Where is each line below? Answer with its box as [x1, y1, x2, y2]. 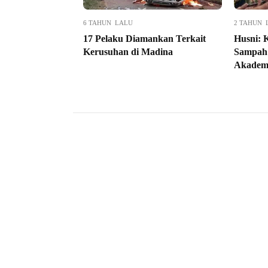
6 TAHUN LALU [83, 19, 133, 27]
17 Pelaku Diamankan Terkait [83, 33, 206, 44]
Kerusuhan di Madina [83, 47, 173, 57]
